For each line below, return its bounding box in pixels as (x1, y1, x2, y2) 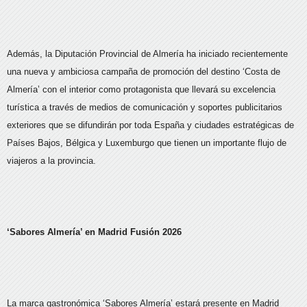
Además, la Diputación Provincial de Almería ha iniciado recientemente (7, 49, 288, 60)
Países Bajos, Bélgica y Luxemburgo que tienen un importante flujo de (7, 138, 286, 149)
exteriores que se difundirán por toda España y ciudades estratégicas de (7, 120, 294, 131)
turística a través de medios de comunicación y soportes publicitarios (7, 102, 282, 113)
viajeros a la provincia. (7, 156, 96, 167)
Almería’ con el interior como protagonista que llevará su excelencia (7, 84, 275, 95)
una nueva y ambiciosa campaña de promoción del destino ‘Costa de (7, 66, 280, 77)
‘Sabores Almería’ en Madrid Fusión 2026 (7, 227, 182, 238)
